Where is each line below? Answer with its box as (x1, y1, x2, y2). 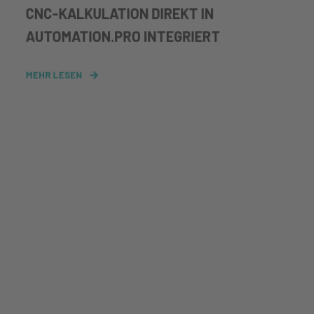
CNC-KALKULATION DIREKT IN (25, 4, 214, 22)
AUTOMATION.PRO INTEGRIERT (25, 27, 221, 45)
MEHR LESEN (25, 69, 83, 81)
